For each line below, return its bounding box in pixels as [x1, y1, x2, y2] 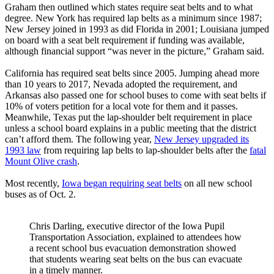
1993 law [5, 145, 41, 156]
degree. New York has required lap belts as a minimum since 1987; [5, 13, 262, 24]
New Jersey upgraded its [154, 134, 249, 145]
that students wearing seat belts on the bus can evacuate [29, 254, 242, 265]
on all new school [182, 178, 252, 189]
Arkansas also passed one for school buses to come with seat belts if [5, 90, 266, 101]
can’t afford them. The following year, [5, 134, 154, 145]
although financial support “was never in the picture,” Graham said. [5, 46, 264, 57]
